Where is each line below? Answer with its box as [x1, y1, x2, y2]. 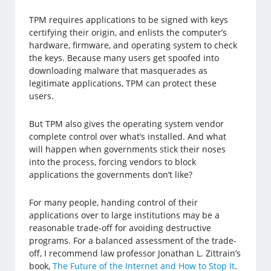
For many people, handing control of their [29, 197, 198, 209]
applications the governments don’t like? [29, 169, 193, 181]
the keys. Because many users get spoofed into [29, 52, 220, 64]
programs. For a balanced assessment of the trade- [29, 235, 237, 247]
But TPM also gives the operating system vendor [29, 118, 224, 130]
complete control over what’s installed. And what [29, 131, 227, 143]
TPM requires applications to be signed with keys [29, 14, 229, 26]
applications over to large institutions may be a [29, 209, 220, 221]
